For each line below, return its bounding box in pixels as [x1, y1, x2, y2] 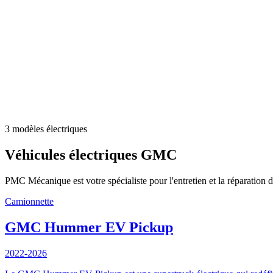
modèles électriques [12, 124, 87, 134]
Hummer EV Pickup [44, 219, 173, 235]
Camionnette [5, 196, 54, 207]
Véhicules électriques [5, 146, 137, 163]
